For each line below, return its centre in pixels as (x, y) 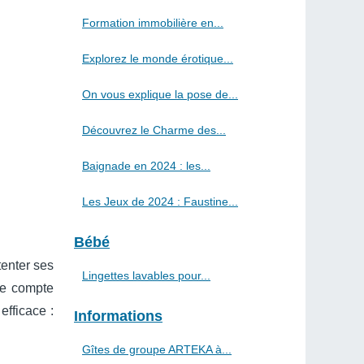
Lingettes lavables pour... (146, 275)
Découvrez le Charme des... (154, 130)
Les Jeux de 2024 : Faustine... (160, 201)
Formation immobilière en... (153, 23)
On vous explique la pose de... (160, 94)
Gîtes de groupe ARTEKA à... (157, 349)
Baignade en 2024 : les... (146, 166)
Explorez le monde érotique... (158, 58)
